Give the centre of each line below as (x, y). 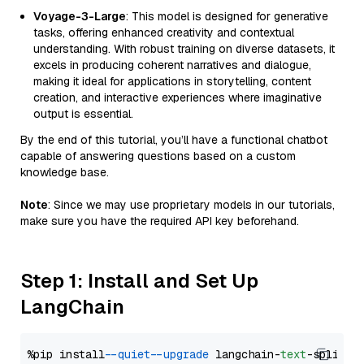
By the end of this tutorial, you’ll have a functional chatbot (174, 140)
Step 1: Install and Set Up (139, 281)
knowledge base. (65, 172)
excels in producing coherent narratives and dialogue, (172, 65)
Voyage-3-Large (80, 16)
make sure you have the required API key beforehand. (160, 221)
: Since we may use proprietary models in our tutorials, (191, 205)
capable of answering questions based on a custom (158, 156)
